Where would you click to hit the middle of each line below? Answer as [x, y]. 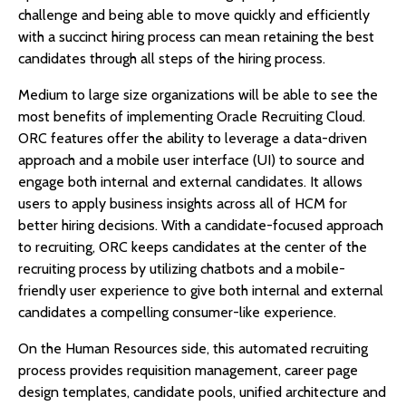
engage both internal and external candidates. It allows [190, 182]
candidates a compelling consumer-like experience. [177, 313]
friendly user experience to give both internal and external [201, 291]
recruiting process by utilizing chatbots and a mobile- [182, 269]
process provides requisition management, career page [188, 371]
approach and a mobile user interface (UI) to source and [191, 160]
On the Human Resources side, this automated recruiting [193, 349]
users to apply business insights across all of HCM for [183, 204]
